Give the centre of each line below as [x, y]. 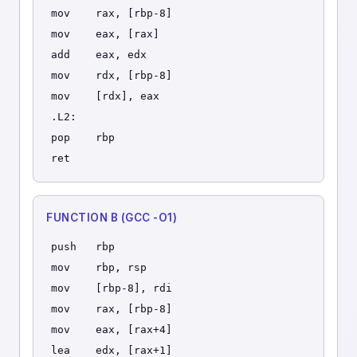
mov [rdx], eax [105, 96]
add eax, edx [99, 55]
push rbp [83, 247]
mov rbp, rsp [99, 267]
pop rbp [83, 137]
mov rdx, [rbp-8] [112, 75]
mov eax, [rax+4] [112, 330]
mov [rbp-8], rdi [112, 288]
